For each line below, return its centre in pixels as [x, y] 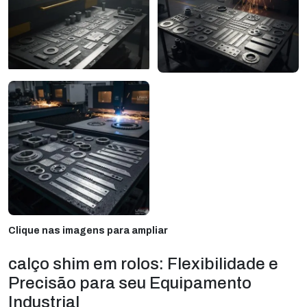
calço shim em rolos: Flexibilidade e [143, 263]
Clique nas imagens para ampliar [88, 230]
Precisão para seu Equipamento [130, 283]
